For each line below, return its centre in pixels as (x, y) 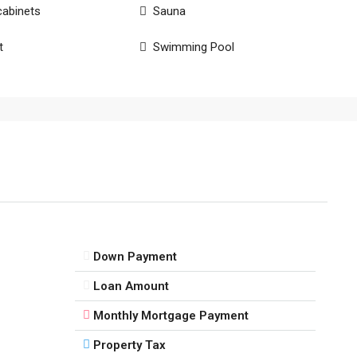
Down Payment (135, 256)
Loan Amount (131, 286)
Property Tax (129, 345)
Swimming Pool (194, 47)
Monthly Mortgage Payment (171, 315)
